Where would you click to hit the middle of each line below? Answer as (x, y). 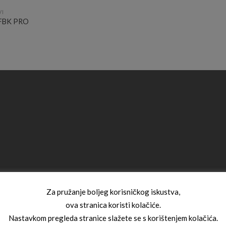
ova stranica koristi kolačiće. (113, 205)
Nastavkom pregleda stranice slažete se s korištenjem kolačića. (113, 218)
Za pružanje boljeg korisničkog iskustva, (113, 191)
